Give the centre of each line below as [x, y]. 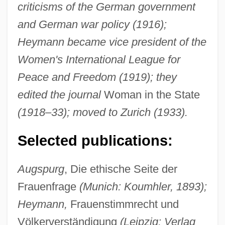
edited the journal [59, 94]
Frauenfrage [48, 186]
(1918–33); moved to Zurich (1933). [102, 112]
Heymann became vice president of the [112, 42]
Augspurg [41, 169]
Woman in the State [150, 94]
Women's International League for [99, 59]
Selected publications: [95, 140]
